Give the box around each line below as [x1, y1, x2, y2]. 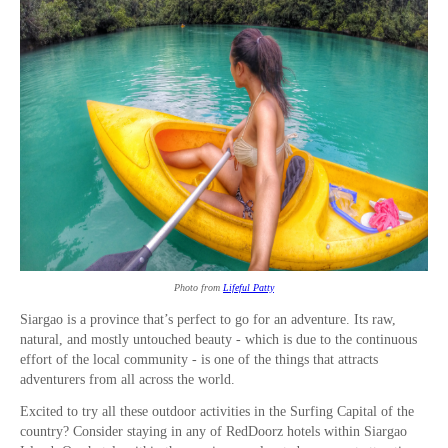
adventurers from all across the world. [20, 372, 239, 388]
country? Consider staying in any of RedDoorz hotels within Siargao [20, 424, 407, 440]
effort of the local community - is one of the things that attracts [20, 352, 378, 368]
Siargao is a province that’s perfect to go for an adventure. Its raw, [20, 312, 396, 328]
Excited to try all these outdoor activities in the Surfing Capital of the [20, 404, 414, 420]
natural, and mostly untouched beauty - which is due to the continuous [20, 332, 417, 348]
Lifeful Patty [223, 282, 274, 294]
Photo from [174, 282, 223, 294]
